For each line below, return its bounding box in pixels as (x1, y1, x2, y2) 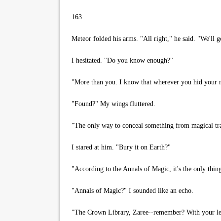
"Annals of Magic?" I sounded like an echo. (68, 187, 193, 194)
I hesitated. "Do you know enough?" (68, 57, 173, 64)
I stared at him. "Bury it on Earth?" (68, 144, 171, 151)
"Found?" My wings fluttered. (68, 100, 155, 108)
